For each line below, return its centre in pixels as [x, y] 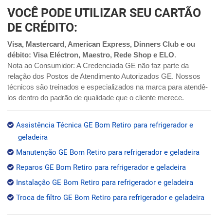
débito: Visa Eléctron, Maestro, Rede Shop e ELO [91, 54]
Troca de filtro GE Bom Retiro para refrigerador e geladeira [110, 197]
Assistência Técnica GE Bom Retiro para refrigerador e [105, 125]
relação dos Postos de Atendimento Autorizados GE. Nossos [104, 76]
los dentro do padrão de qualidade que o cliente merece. [96, 97]
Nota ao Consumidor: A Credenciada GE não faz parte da [98, 65]
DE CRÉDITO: [42, 27]
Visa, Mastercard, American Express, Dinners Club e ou [101, 44]
